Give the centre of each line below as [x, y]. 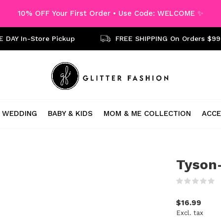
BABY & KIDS [70, 113]
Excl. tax [190, 213]
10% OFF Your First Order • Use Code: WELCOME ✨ [110, 13]
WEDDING [19, 113]
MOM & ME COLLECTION [147, 113]
